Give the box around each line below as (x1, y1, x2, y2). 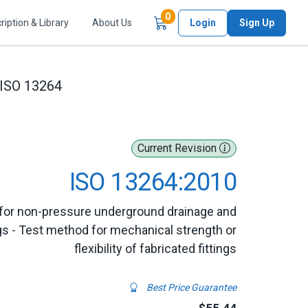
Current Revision (137, 142, 219, 155)
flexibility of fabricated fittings (74, 241, 236, 256)
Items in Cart (170, 10, 229, 22)
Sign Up (239, 16, 274, 28)
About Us (92, 16, 132, 28)
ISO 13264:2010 (69, 168, 236, 197)
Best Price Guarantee (144, 282, 236, 293)
